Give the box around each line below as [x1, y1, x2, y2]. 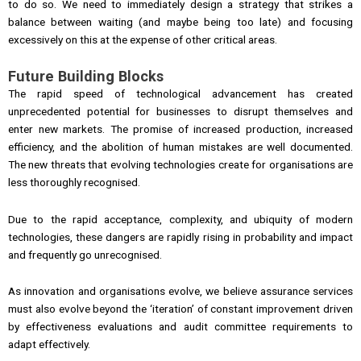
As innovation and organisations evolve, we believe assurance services [8, 284, 353, 298]
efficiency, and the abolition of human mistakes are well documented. [8, 139, 353, 153]
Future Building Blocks [8, 67, 164, 85]
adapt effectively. [8, 338, 90, 351]
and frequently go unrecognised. [8, 247, 162, 261]
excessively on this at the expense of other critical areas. [8, 32, 277, 46]
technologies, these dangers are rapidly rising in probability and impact [8, 230, 353, 243]
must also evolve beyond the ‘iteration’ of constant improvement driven [8, 302, 353, 316]
